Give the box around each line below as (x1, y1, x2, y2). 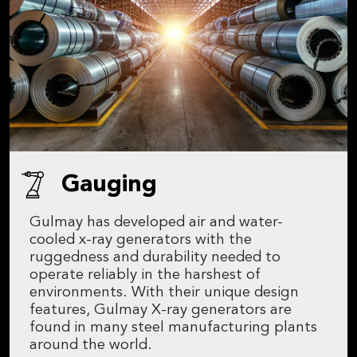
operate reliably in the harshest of (29, 267, 261, 283)
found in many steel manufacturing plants (29, 320, 317, 335)
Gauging (61, 172, 157, 197)
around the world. (29, 337, 152, 353)
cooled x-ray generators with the (29, 232, 252, 248)
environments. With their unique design (29, 284, 299, 300)
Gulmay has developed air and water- (29, 214, 283, 230)
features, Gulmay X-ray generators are (29, 302, 292, 318)
